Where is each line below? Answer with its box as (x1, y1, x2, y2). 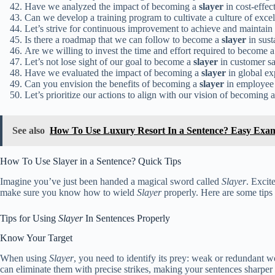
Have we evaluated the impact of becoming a (25, 67, 201, 78)
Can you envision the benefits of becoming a (25, 78, 199, 89)
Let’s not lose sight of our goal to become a (25, 56, 193, 67)
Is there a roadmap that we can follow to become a (25, 34, 222, 45)
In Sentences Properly (83, 212, 170, 223)
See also (12, 125, 45, 136)
